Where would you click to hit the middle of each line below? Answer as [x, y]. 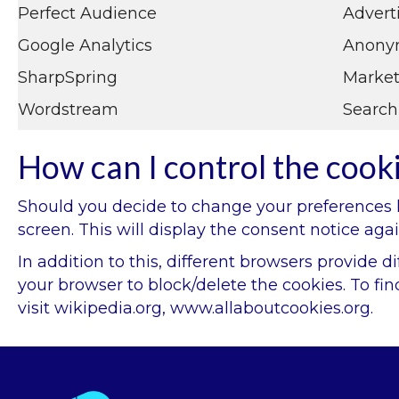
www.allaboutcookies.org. [272, 309]
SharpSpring [68, 78]
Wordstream [68, 110]
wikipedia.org [108, 309]
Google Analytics [85, 46]
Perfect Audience [87, 14]
